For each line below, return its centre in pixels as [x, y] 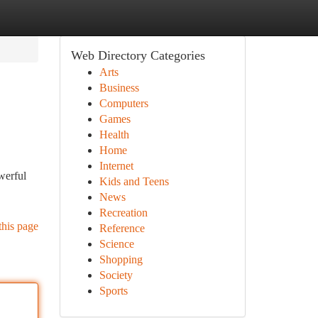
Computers [124, 103]
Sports [113, 291]
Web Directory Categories [138, 55]
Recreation [123, 213]
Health [114, 135]
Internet [116, 166]
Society [116, 275]
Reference [122, 228]
